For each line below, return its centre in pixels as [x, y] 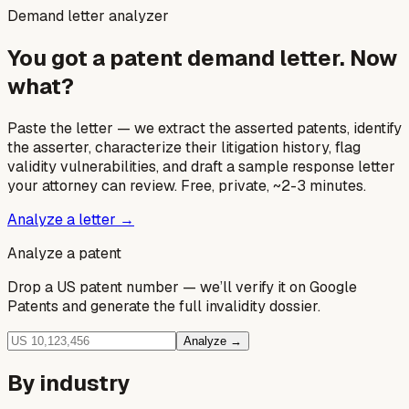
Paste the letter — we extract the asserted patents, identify [204, 128]
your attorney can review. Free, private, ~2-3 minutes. [187, 185]
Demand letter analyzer [88, 16]
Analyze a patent [64, 253]
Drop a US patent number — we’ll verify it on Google [182, 287]
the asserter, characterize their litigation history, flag [184, 147]
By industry [68, 383]
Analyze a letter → [71, 219]
